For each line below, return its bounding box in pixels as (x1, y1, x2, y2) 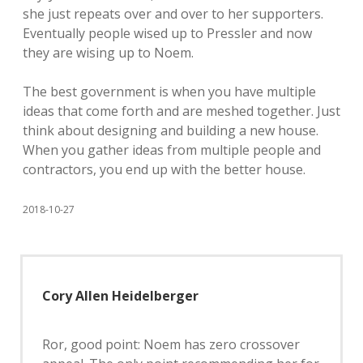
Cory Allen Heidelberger (42, 287, 199, 305)
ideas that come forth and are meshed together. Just (23, 102, 340, 120)
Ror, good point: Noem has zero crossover (42, 335, 300, 353)
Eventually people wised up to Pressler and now (23, 24, 312, 42)
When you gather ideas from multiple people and (23, 141, 321, 159)
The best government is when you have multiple (23, 83, 316, 100)
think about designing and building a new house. (23, 122, 318, 139)
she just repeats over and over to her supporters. (23, 5, 323, 23)
